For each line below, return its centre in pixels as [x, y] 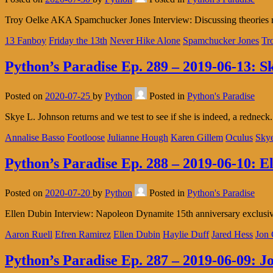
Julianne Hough [138, 138]
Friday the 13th [78, 41]
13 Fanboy [26, 41]
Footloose [86, 138]
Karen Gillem [197, 138]
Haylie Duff [186, 234]
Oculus [239, 138]
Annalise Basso [35, 138]
